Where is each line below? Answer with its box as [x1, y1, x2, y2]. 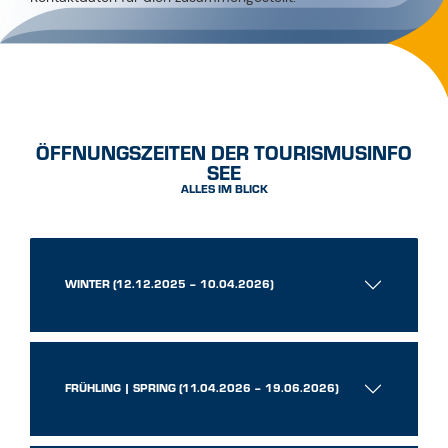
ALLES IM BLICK [180, 178, 268, 200]
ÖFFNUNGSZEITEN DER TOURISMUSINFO [36, 135, 412, 171]
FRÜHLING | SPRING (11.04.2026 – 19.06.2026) [65, 377, 339, 399]
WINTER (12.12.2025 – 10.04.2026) [65, 273, 274, 295]
